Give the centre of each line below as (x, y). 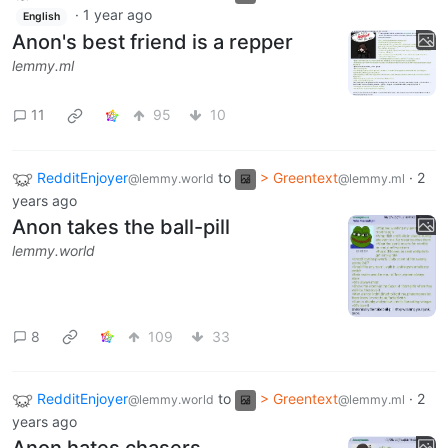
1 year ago (117, 14)
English (41, 16)
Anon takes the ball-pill (121, 226)
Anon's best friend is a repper (152, 41)
